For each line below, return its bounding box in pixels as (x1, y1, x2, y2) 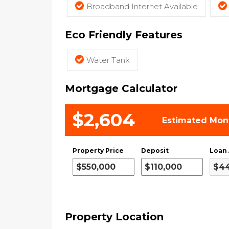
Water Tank (86, 55, 130, 65)
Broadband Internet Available (86, 2, 198, 11)
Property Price (73, 147, 124, 154)
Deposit (141, 147, 169, 154)
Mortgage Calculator (65, 82, 177, 95)
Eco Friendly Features (65, 29, 182, 41)
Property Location (65, 211, 164, 223)
